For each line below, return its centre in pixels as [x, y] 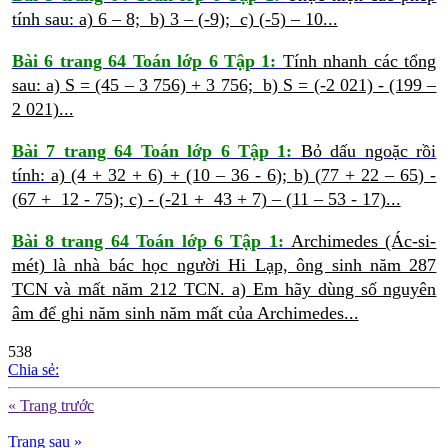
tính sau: [45, 19]
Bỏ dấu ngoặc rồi [368, 151]
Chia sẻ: [33, 370]
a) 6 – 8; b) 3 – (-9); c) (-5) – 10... [208, 19]
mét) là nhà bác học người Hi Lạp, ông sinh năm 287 [224, 265]
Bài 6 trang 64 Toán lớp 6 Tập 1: [147, 61]
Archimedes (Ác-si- [364, 241]
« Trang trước [51, 406]
